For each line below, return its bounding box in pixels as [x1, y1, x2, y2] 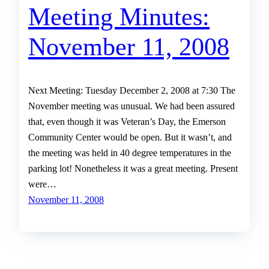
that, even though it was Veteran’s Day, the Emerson [28, 116, 226, 128]
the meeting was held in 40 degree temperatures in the [28, 147, 231, 159]
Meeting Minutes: [28, 3, 210, 31]
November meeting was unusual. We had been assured [28, 100, 235, 112]
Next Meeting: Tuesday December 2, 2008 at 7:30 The [28, 85, 235, 97]
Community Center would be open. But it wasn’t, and [28, 131, 232, 144]
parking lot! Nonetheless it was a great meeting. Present [28, 163, 238, 175]
